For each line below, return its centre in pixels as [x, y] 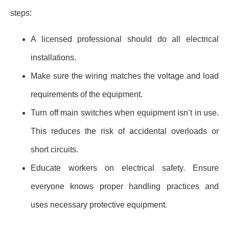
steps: [21, 13]
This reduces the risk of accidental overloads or [125, 131]
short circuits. [54, 149]
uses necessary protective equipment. [99, 204]
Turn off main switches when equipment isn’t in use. [125, 112]
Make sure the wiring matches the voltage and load [125, 76]
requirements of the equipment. [87, 94]
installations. [53, 57]
